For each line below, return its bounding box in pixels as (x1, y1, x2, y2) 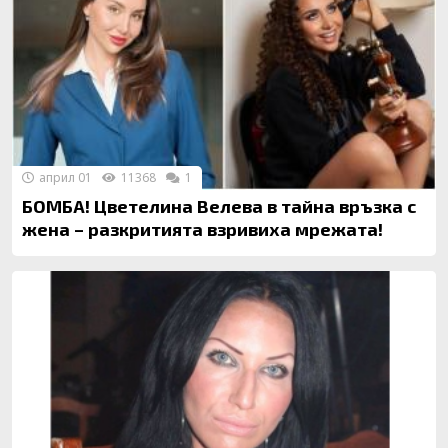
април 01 (36, 169, 92, 186)
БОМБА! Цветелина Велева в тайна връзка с (22, 195, 416, 217)
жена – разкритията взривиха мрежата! (22, 218, 383, 240)
